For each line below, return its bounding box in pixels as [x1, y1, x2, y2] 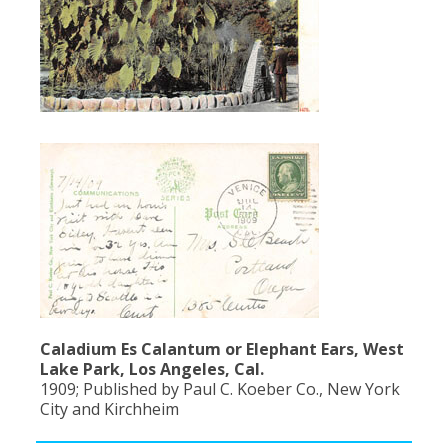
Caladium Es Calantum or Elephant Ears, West [40, 338, 404, 361]
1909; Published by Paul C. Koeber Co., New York [40, 378, 400, 401]
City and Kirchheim [40, 398, 179, 421]
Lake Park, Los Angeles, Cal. [40, 358, 264, 381]
